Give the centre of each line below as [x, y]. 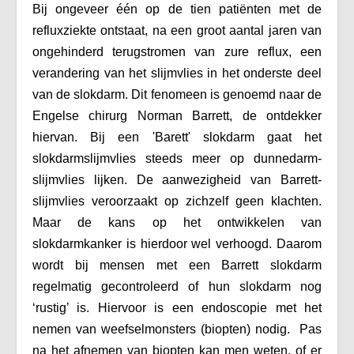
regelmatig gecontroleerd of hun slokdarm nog [177, 286]
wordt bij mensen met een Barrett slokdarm [177, 265]
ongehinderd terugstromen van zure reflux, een [177, 51]
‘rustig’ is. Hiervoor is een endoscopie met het [177, 307]
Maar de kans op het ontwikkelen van [177, 222]
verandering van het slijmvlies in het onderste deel [177, 73]
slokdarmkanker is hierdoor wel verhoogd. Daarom [177, 243]
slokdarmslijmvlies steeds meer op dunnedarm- [177, 158]
